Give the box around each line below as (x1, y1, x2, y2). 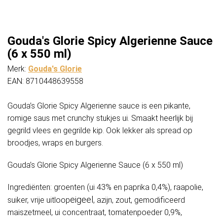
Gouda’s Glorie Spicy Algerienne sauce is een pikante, (7, 101, 190, 111)
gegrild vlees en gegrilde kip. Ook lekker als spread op (7, 126, 192, 136)
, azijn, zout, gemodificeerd (93, 195, 185, 205)
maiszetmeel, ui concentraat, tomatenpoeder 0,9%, (7, 208, 182, 218)
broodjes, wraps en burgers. (7, 138, 103, 148)
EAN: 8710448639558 (7, 76, 83, 86)
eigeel (70, 194, 93, 205)
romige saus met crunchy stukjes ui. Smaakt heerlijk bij (7, 113, 193, 123)
